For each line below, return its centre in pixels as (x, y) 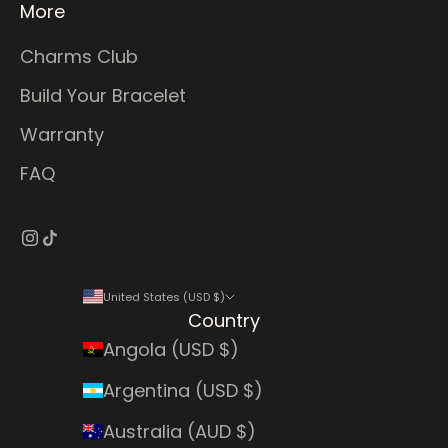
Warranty (62, 134)
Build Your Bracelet (103, 95)
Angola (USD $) (170, 349)
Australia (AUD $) (179, 431)
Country (224, 320)
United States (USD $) (163, 296)
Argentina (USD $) (182, 390)
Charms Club (79, 56)
